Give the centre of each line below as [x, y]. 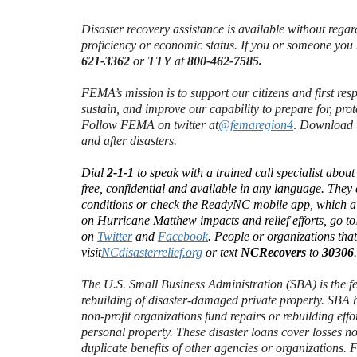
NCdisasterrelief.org [152, 252]
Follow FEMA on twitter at [150, 125]
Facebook [183, 236]
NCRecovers [273, 252]
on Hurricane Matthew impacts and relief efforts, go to [218, 220]
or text [222, 252]
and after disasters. [129, 141]
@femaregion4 [256, 125]
